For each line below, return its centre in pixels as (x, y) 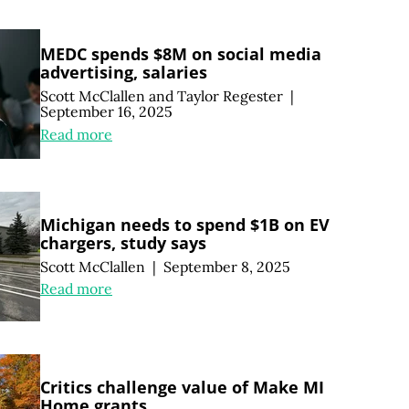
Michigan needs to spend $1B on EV (185, 224)
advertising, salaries (124, 73)
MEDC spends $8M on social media (181, 54)
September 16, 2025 (106, 111)
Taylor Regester (230, 96)
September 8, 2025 (226, 266)
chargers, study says (123, 242)
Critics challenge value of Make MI (182, 387)
